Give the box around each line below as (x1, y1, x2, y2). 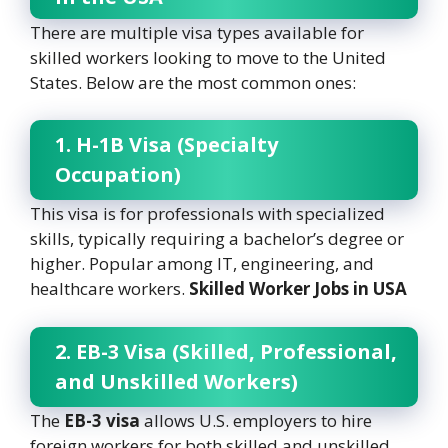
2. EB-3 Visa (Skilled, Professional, (55, 337, 397, 365)
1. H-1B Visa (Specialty (55, 131, 278, 159)
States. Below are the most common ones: (30, 70, 356, 94)
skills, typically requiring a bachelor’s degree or (30, 227, 404, 251)
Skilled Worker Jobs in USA (189, 277, 407, 301)
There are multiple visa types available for (30, 20, 364, 44)
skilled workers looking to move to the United (30, 45, 386, 69)
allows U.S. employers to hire (140, 408, 372, 432)
